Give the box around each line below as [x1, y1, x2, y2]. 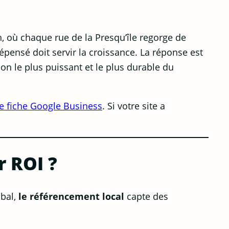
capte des [124, 189, 168, 202]
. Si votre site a [102, 99, 165, 112]
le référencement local [18, 189, 124, 202]
